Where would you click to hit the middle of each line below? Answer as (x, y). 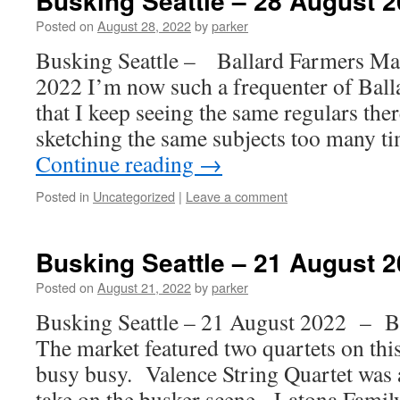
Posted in (62, 196)
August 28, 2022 (144, 25)
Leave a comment (237, 196)
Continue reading (117, 163)
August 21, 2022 (144, 287)
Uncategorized (134, 196)
